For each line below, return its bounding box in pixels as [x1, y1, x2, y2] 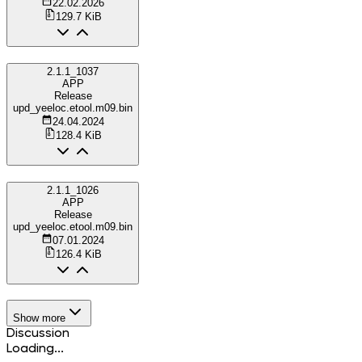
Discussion [6, 326, 69, 340]
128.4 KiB [55, 129, 102, 142]
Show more [13, 311, 65, 324]
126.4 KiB [55, 247, 102, 260]
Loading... [6, 342, 64, 356]
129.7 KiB [55, 11, 102, 23]
